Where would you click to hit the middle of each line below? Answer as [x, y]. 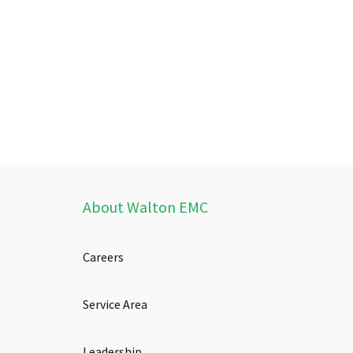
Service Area [115, 305]
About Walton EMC [145, 207]
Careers [103, 257]
